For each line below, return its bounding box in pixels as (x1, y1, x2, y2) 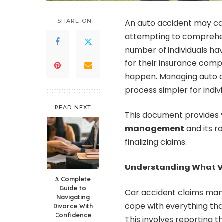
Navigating (56, 192, 90, 201)
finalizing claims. (125, 136, 187, 148)
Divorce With (53, 201, 93, 210)
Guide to (59, 183, 86, 192)
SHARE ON (57, 17, 92, 24)
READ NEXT (55, 103, 91, 111)
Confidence (55, 210, 91, 219)
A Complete (55, 174, 91, 183)
